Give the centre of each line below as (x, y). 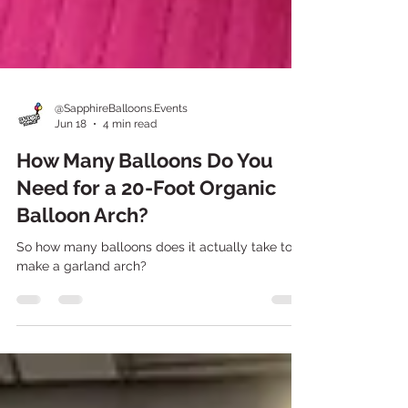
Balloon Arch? (82, 255)
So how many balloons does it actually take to (154, 287)
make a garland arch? (82, 306)
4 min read (130, 163)
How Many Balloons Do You (145, 200)
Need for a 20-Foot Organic (146, 228)
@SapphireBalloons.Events (121, 148)
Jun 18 (71, 163)
